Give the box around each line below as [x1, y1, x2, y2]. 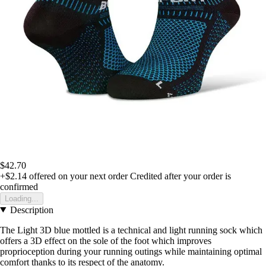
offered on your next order [27, 170, 128, 181]
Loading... [5, 194, 39, 203]
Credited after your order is [130, 170, 231, 181]
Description [9, 204, 53, 215]
